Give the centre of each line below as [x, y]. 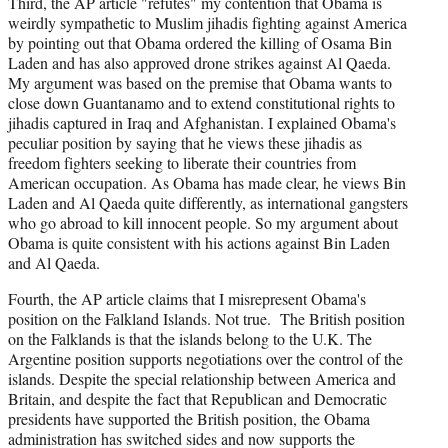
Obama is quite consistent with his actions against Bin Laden [199, 242]
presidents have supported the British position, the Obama [189, 418]
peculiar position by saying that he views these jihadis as [185, 142]
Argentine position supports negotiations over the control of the [205, 358]
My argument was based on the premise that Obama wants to [200, 82]
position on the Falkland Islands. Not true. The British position [206, 318]
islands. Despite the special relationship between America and [202, 378]
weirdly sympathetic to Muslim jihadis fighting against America [207, 22]
